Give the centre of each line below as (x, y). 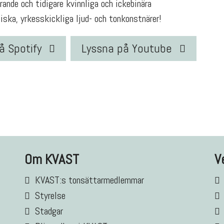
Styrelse (50, 196)
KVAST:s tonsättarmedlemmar (89, 180)
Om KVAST (52, 159)
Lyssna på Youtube (127, 48)
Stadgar (49, 211)
